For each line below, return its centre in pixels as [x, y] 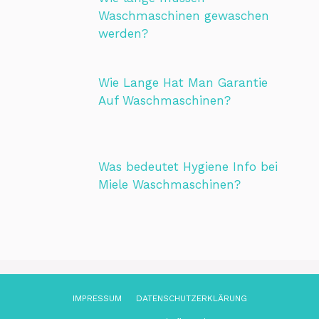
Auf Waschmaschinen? [164, 100]
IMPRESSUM [97, 298]
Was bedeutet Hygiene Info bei [188, 167]
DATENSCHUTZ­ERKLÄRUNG [191, 298]
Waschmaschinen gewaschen [183, 16]
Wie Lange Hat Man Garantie [183, 82]
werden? [123, 34]
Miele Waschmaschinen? [169, 185]
